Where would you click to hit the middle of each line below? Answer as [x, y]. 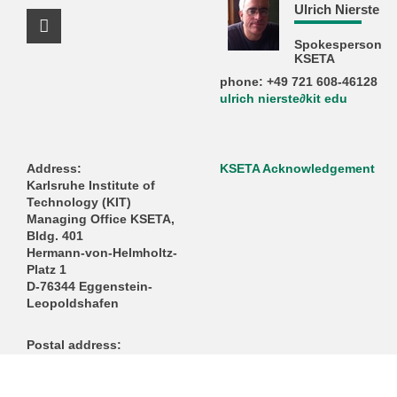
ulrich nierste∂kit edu [284, 99]
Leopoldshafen [72, 303]
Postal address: [74, 345]
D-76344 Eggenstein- [89, 286]
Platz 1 [46, 269]
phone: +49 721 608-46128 [299, 82]
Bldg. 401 [54, 236]
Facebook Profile [129, 41]
